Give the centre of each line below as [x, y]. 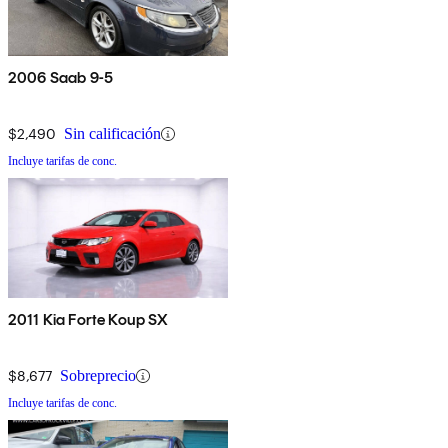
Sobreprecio [98, 376]
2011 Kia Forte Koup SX [88, 320]
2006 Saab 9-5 [61, 78]
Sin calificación [112, 134]
